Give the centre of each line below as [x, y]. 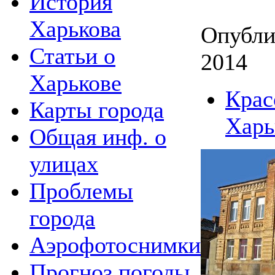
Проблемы [81, 191]
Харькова [75, 29]
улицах [64, 164]
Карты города [97, 110]
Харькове [76, 83]
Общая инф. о [98, 137]
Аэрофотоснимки [115, 245]
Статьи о [72, 56]
